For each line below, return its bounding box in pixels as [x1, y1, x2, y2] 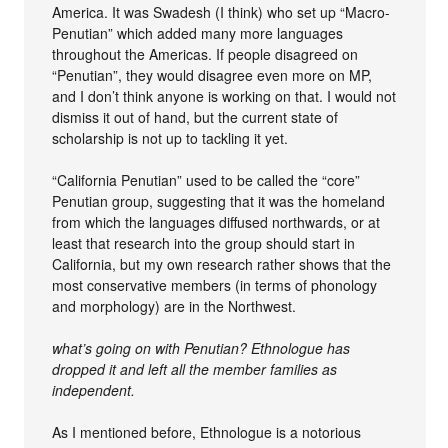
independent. [52, 379, 136, 400]
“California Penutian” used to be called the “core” [52, 169, 361, 190]
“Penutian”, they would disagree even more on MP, [52, 64, 373, 85]
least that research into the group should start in [52, 232, 356, 253]
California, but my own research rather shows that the [52, 253, 392, 274]
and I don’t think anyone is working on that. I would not [52, 85, 397, 106]
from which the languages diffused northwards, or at [52, 211, 381, 232]
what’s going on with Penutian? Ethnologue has [52, 337, 351, 358]
